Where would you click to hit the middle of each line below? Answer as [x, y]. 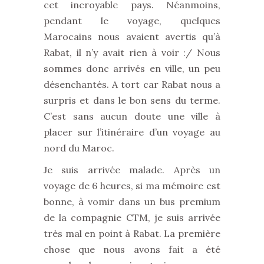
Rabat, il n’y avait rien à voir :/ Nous [132, 52]
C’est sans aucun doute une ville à [132, 116]
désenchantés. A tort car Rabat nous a [132, 84]
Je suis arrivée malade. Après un [132, 170]
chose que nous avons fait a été [132, 249]
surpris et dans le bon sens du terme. [132, 100]
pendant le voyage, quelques [132, 21]
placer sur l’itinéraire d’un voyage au [132, 132]
